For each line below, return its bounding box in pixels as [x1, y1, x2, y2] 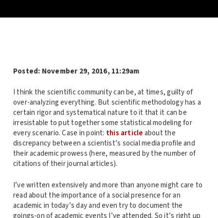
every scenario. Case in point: [13, 128, 106, 139]
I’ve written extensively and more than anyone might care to [13, 180, 203, 190]
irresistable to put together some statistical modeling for [13, 118, 192, 128]
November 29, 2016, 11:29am [41, 66, 140, 76]
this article [106, 128, 143, 139]
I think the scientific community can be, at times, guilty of [13, 87, 193, 98]
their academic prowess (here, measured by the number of [13, 148, 196, 159]
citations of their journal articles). [13, 159, 118, 169]
